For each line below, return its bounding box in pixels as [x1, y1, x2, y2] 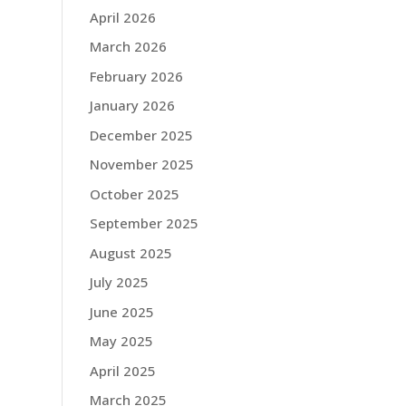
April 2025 [89, 361, 156, 380]
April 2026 [89, 7, 156, 26]
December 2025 [89, 125, 193, 144]
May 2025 [89, 332, 153, 350]
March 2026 [89, 37, 167, 55]
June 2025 [89, 302, 154, 321]
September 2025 [89, 214, 198, 232]
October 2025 [89, 184, 179, 203]
